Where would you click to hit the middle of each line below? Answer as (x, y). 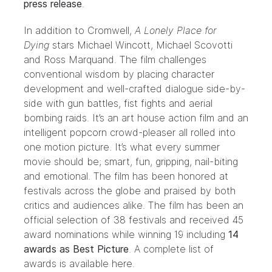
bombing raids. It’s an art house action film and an (136, 118)
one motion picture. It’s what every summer (122, 147)
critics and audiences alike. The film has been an (134, 205)
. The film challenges (160, 59)
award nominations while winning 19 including (126, 234)
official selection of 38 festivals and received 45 (134, 220)
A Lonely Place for (175, 30)
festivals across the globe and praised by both (130, 191)
